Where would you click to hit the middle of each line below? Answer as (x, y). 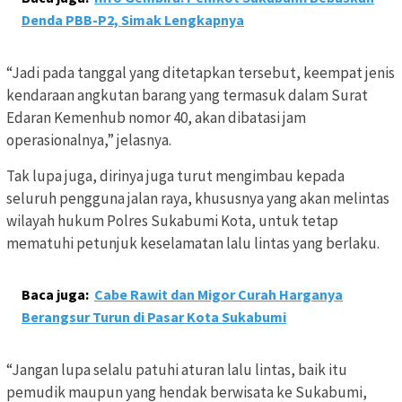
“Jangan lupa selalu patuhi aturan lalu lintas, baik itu (177, 370)
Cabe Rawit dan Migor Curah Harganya (218, 295)
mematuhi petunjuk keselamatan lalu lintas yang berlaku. (193, 244)
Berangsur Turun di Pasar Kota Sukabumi (154, 317)
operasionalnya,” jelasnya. (89, 140)
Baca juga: (55, 295)
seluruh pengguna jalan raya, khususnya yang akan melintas (198, 199)
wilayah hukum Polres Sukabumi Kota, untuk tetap (172, 221)
